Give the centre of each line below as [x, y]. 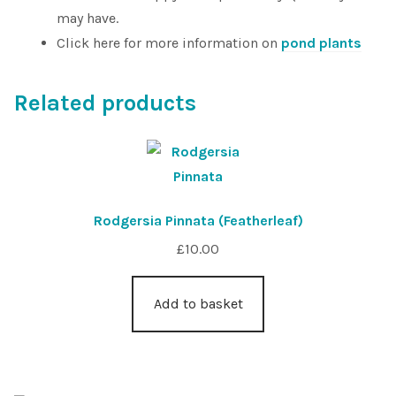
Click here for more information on [169, 42]
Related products [105, 103]
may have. [88, 18]
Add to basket [198, 303]
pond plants [321, 42]
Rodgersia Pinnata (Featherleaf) [198, 220]
